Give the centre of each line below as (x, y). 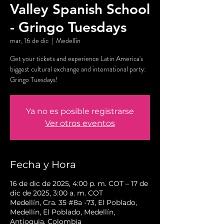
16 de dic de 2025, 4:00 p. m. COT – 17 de (79, 184)
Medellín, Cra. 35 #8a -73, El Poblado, (73, 203)
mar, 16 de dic (29, 41)
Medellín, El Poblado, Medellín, (62, 212)
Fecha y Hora (43, 165)
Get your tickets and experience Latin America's (76, 59)
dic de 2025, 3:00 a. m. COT (56, 193)
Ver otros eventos (80, 123)
